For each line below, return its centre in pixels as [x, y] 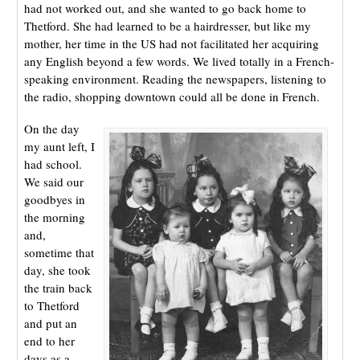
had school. [53, 164]
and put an [50, 323]
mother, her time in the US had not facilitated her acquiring [171, 43]
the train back [58, 287]
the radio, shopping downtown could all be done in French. [172, 96]
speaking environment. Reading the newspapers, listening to [175, 78]
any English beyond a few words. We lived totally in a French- [179, 61]
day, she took [57, 270]
